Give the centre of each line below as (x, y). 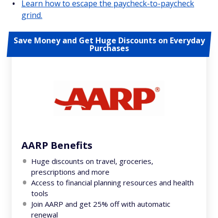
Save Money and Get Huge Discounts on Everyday (109, 40)
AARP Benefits (57, 145)
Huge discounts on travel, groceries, (92, 161)
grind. (32, 15)
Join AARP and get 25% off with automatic (101, 204)
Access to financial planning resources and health (112, 182)
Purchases (109, 48)
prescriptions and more (70, 172)
